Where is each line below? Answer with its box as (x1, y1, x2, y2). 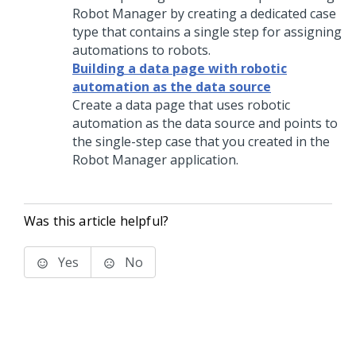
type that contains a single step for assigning (72, 23, 342, 41)
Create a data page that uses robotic (72, 96, 290, 114)
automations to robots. (72, 41, 211, 59)
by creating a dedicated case (167, 5, 336, 22)
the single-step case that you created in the (72, 133, 330, 150)
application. (167, 151, 238, 168)
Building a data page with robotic (72, 60, 287, 77)
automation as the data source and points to (72, 114, 338, 132)
